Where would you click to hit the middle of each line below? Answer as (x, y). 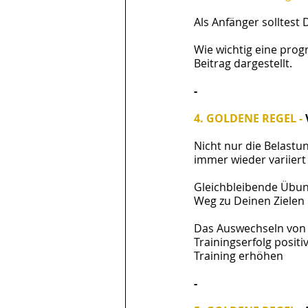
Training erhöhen (239, 256)
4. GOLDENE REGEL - (250, 118)
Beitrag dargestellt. (243, 63)
